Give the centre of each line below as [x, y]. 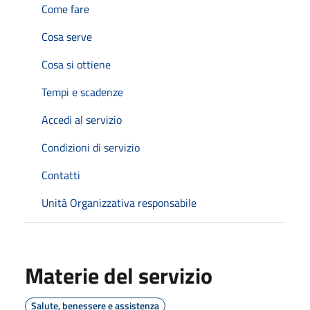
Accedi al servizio [82, 120]
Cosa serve [67, 37]
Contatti [61, 175]
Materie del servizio [119, 275]
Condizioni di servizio [91, 147]
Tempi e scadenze [82, 92]
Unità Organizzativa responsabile [119, 203]
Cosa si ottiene [76, 64]
